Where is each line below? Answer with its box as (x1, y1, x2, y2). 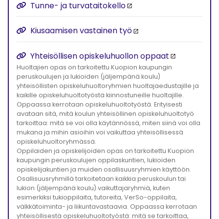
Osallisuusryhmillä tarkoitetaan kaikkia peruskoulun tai (17, 175, 186, 183)
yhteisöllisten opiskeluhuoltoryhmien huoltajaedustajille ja (17, 82, 199, 90)
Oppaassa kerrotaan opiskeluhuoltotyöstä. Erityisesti (17, 100, 182, 109)
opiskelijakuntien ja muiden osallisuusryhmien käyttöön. (17, 165, 191, 174)
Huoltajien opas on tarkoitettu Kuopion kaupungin (17, 63, 172, 72)
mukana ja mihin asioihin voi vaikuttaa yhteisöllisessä (17, 128, 183, 137)
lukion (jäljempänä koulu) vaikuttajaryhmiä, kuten (17, 184, 170, 193)
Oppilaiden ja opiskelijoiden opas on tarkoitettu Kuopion (17, 147, 194, 155)
